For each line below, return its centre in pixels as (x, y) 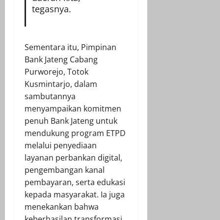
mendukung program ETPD (75, 133)
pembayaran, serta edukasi (75, 182)
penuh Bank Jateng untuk (71, 121)
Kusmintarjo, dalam (61, 84)
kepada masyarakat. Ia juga (75, 194)
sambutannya (50, 96)
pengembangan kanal (65, 170)
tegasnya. (51, 9)
